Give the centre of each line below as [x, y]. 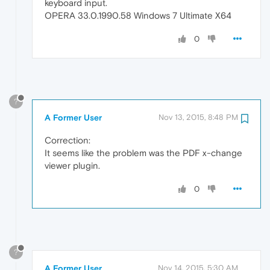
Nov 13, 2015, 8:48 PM [198, 118]
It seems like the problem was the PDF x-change [143, 153]
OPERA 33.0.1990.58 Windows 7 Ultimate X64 [138, 15]
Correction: [67, 140]
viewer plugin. [72, 166]
